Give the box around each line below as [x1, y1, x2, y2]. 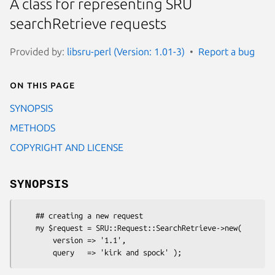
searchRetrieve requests [10, 15, 166, 33]
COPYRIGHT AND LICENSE [10, 141, 123, 153]
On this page [10, 79, 75, 90]
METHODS [10, 122, 55, 133]
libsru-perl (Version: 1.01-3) [67, 45, 185, 57]
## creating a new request [18, 211, 36, 220]
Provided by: [10, 45, 67, 57]
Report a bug [198, 45, 255, 57]
